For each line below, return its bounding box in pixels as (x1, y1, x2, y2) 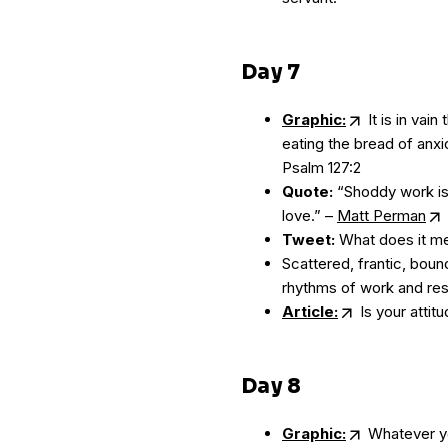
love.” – (282, 206, 337, 225)
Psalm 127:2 (282, 158, 361, 177)
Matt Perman (337, 206, 426, 225)
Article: (282, 302, 338, 321)
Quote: (282, 182, 333, 201)
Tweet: (282, 230, 335, 249)
